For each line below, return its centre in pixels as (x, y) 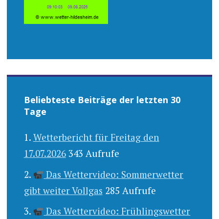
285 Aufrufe (130, 190)
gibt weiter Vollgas (63, 190)
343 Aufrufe (94, 153)
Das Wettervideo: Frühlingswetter (117, 211)
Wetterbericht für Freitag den (96, 137)
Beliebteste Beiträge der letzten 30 (102, 100)
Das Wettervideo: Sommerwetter (114, 174)
